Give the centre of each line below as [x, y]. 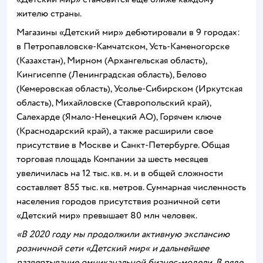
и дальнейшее [179, 248]
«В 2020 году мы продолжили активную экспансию [123, 234]
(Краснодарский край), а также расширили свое [115, 131]
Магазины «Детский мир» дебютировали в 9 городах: [128, 32]
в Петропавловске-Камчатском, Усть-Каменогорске [123, 46]
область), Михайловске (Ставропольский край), [114, 103]
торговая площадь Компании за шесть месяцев [112, 159]
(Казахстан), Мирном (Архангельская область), [112, 60]
